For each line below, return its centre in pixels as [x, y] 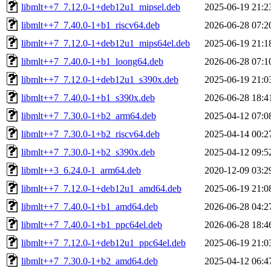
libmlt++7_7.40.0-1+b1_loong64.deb [92, 61]
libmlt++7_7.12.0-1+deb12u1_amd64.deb [101, 188]
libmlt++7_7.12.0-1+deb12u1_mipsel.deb [101, 7]
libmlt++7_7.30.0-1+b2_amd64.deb [90, 261]
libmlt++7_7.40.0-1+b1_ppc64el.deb [92, 224]
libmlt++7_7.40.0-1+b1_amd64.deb [90, 206]
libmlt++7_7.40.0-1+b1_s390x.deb [88, 97]
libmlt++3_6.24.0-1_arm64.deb [81, 170]
